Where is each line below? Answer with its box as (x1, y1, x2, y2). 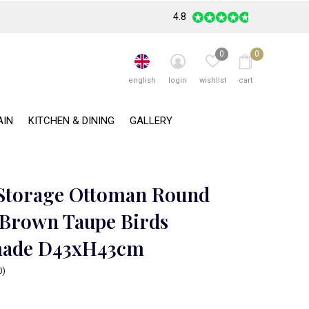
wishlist (199, 76, 226, 85)
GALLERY (130, 114, 172, 127)
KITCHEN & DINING (28, 114, 114, 127)
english (128, 76, 156, 85)
